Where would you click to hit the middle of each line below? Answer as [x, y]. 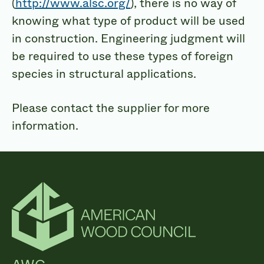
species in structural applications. [104, 74]
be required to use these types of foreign [123, 56]
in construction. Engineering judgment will [128, 38]
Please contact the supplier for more [111, 108]
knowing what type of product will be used [128, 21]
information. [45, 126]
